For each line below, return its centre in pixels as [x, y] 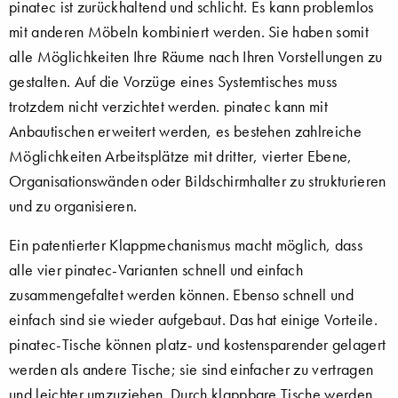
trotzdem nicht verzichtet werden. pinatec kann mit [169, 106]
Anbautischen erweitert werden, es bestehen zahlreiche [185, 131]
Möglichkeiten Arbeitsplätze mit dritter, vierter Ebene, [181, 156]
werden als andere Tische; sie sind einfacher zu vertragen [191, 369]
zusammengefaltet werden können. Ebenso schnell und [182, 295]
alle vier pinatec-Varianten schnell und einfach [156, 270]
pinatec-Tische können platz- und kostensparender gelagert [198, 344]
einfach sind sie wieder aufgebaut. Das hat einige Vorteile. [193, 319]
